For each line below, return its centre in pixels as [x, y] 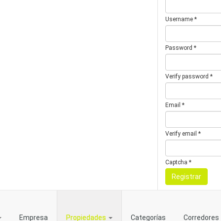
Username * [181, 19]
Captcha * [178, 162]
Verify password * [189, 76]
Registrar [186, 177]
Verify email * [183, 134]
